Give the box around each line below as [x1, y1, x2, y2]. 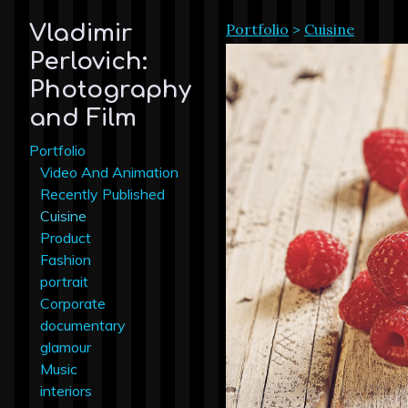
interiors [40, 381, 92, 400]
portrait [40, 271, 88, 291]
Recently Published [40, 184, 165, 203]
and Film [29, 105, 137, 132]
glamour [40, 337, 91, 356]
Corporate [40, 293, 106, 312]
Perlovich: [29, 48, 148, 76]
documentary [40, 315, 126, 334]
